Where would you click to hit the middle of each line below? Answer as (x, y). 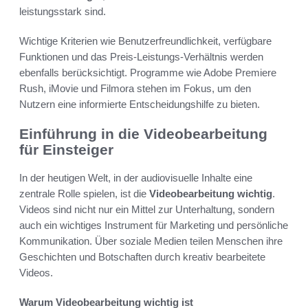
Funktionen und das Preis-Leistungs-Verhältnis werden (141, 57)
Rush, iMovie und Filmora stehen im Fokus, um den (135, 89)
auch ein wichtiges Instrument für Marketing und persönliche (154, 225)
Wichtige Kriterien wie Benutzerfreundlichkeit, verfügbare (145, 41)
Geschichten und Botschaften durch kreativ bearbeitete (142, 256)
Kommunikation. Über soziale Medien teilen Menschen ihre (151, 241)
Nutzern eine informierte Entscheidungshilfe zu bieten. (140, 104)
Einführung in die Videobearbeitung (143, 134)
